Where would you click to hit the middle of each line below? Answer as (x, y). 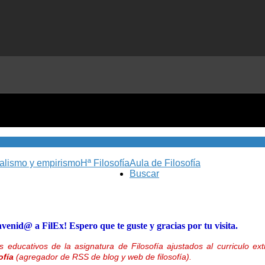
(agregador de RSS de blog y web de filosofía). (103, 257)
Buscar (144, 174)
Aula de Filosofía (165, 163)
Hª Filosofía (105, 163)
